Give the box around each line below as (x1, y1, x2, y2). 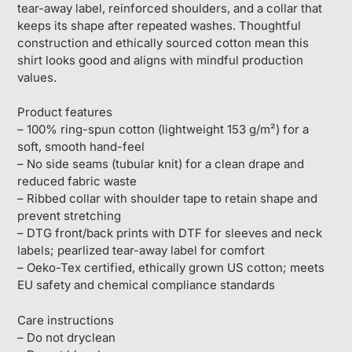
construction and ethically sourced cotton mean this (17, 35, 310, 50)
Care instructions (17, 312, 115, 328)
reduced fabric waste (17, 174, 137, 189)
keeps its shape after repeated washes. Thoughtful (17, 17, 302, 33)
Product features (17, 104, 113, 120)
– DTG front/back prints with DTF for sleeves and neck (17, 225, 323, 241)
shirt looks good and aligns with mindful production (17, 52, 304, 68)
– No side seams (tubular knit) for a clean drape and (17, 156, 305, 172)
